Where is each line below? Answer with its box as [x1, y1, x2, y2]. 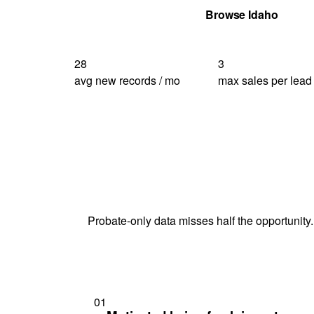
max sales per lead [218, 71, 313, 88]
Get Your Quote [91, 6, 172, 22]
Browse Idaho [205, 6, 278, 22]
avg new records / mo [74, 71, 180, 88]
